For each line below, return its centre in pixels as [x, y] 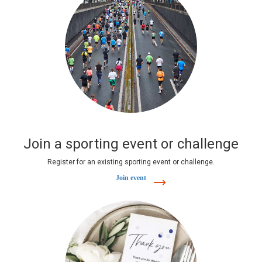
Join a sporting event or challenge [131, 144]
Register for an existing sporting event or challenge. [131, 162]
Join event [131, 178]
